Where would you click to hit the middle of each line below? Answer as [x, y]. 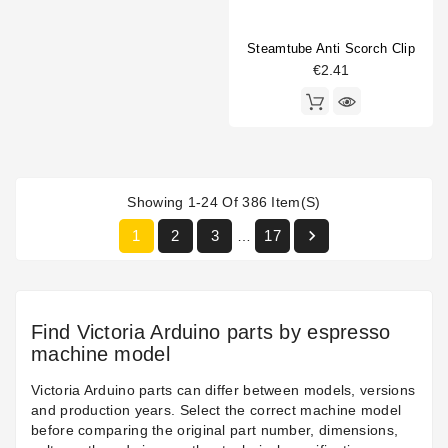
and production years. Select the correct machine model [216, 410]
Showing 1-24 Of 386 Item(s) [224, 202]
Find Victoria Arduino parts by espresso [211, 332]
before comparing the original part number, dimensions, [215, 430]
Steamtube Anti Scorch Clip [331, 49]
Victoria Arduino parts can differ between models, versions [223, 390]
